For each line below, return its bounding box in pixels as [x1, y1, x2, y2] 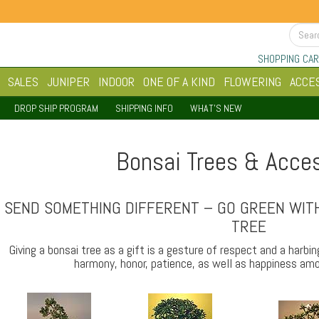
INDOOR [98, 73, 135, 90]
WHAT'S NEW [190, 102, 242, 115]
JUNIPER [47, 73, 90, 90]
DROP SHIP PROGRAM [14, 102, 98, 115]
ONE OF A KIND [143, 73, 215, 90]
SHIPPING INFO [115, 102, 173, 115]
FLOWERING [224, 73, 281, 90]
